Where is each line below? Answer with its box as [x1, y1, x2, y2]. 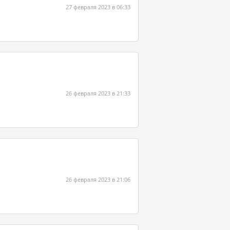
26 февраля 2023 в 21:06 [66, 176, 130, 183]
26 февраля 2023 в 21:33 [66, 89, 130, 97]
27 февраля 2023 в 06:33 [66, 3, 130, 11]
